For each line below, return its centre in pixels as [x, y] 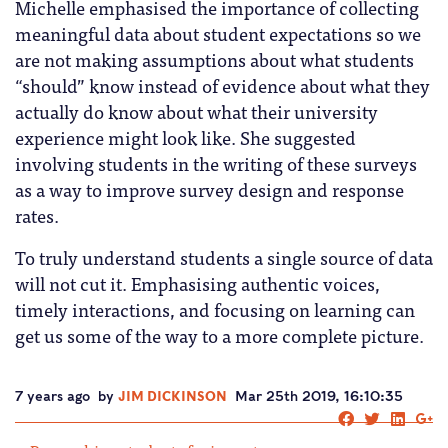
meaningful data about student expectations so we [218, 33]
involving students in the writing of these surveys [216, 163]
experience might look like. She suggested [185, 137]
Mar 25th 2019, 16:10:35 [319, 396]
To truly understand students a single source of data [224, 257]
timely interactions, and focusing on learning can [215, 309]
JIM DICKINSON [172, 396]
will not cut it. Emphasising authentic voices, [197, 283]
